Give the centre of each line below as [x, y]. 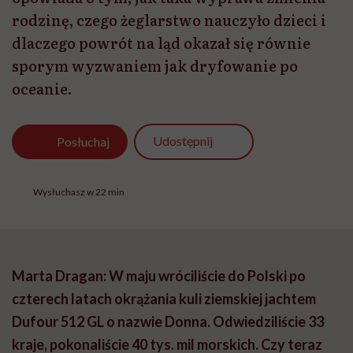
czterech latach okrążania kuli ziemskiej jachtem [164, 299]
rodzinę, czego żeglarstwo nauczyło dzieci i [169, 20]
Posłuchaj [84, 141]
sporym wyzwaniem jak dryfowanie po [155, 65]
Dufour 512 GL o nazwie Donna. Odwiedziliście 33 [168, 322]
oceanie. [42, 88]
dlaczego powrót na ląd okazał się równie [161, 43]
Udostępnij [182, 141]
